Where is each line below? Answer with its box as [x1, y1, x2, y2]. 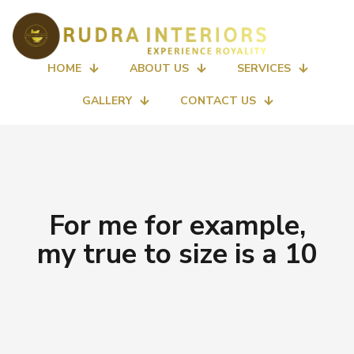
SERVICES [236, 60, 291, 76]
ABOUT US [129, 60, 189, 76]
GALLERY [81, 92, 132, 108]
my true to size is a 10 [36, 235, 318, 273]
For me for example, [48, 206, 306, 244]
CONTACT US [179, 92, 256, 108]
